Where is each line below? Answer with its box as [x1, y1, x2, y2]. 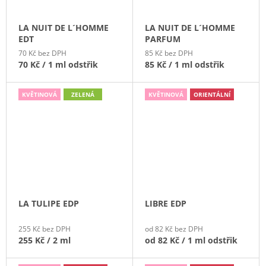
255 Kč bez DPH [18, 223, 71, 234]
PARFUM [145, 33, 180, 45]
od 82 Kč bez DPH [145, 223, 203, 234]
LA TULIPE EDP [18, 197, 79, 209]
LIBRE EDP [145, 197, 186, 209]
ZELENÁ [71, 90, 94, 99]
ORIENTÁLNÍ [194, 90, 230, 99]
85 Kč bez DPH [145, 47, 193, 58]
